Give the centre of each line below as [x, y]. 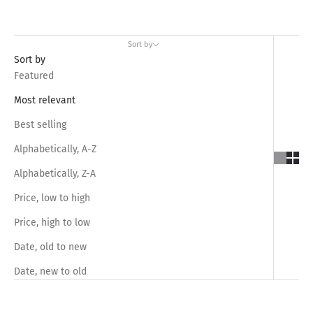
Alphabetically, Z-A [55, 174]
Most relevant [45, 101]
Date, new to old [50, 272]
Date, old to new [50, 247]
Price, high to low [52, 223]
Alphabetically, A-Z [55, 150]
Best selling [40, 125]
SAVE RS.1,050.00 [60, 303]
